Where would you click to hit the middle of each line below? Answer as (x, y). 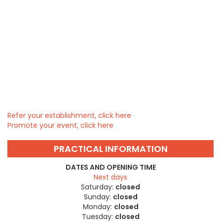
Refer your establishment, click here (69, 116)
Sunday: (97, 197)
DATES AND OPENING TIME (110, 167)
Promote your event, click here (60, 126)
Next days (110, 177)
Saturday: (97, 187)
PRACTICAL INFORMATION (110, 149)
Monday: (97, 207)
